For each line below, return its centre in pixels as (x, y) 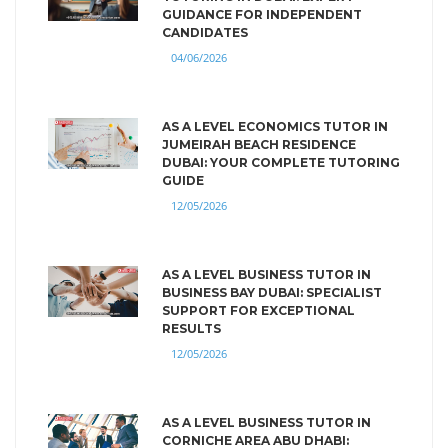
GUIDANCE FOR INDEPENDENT (262, 14)
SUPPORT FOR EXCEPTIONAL (258, 310)
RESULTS (191, 328)
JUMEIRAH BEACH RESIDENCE (259, 144)
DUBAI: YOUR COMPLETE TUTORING (281, 162)
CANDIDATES (205, 32)
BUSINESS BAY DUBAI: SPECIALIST (272, 292)
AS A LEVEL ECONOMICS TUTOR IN (275, 126)
